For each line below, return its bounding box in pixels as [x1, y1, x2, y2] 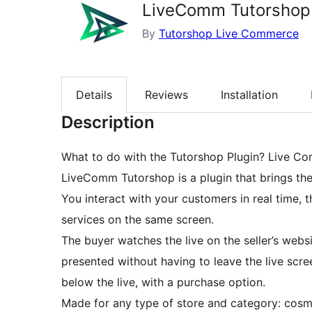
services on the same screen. [61, 212, 214, 227]
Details [76, 88, 112, 102]
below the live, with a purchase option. [61, 275, 265, 290]
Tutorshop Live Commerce [159, 26, 299, 40]
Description [61, 112, 155, 133]
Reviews [145, 88, 188, 102]
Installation [221, 88, 278, 102]
